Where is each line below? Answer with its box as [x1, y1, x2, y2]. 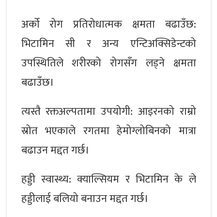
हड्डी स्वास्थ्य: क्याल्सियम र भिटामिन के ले [21, 170, 196, 188]
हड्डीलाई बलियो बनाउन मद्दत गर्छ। [21, 189, 149, 208]
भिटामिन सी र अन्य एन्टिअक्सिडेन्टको [21, 34, 196, 53]
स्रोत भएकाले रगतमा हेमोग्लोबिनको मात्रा [21, 122, 196, 140]
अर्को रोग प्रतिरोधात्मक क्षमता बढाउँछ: [21, 15, 196, 33]
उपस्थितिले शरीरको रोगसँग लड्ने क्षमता [21, 54, 196, 72]
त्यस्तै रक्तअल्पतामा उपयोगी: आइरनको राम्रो [21, 102, 196, 121]
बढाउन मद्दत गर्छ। [21, 141, 90, 159]
